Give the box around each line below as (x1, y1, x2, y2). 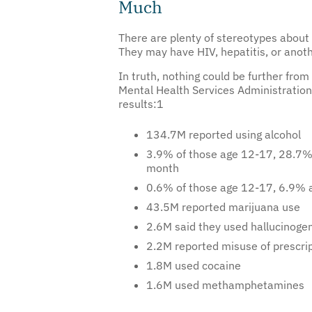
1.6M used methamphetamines (146, 258, 304, 272)
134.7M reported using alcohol (146, 107, 301, 122)
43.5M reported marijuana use (146, 180, 300, 194)
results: (118, 77, 157, 91)
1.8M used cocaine (146, 238, 241, 253)
